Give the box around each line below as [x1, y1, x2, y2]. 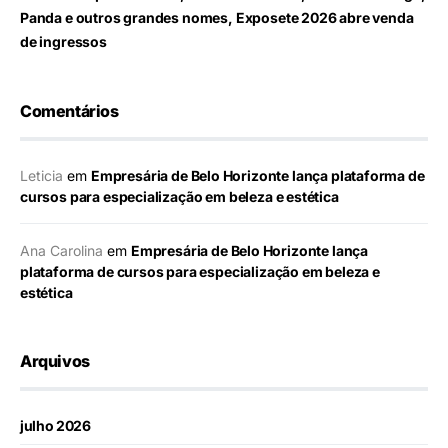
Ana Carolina [20, 242, 103, 260]
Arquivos [20, 351, 90, 372]
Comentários [20, 101, 119, 122]
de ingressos [20, 33, 107, 51]
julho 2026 [20, 417, 91, 435]
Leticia [20, 167, 63, 185]
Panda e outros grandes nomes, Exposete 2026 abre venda [20, 9, 414, 27]
